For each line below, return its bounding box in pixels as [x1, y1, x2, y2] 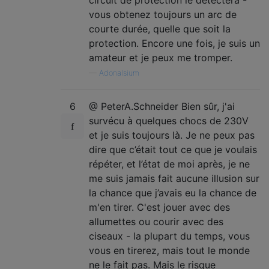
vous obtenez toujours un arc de [89, 8, 237, 20]
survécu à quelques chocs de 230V [89, 115, 249, 127]
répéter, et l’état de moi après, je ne [89, 158, 250, 170]
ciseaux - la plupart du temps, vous [89, 230, 250, 242]
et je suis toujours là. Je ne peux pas [89, 129, 255, 141]
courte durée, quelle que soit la [89, 23, 231, 35]
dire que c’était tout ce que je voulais [89, 144, 257, 156]
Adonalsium [99, 68, 139, 77]
